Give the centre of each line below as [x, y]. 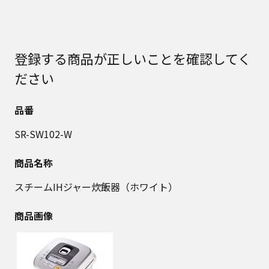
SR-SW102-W [43, 134]
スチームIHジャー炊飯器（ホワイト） [96, 186]
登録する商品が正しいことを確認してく [133, 58]
